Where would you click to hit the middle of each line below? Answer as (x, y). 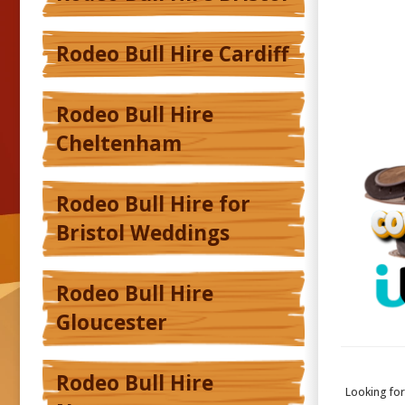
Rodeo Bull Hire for (153, 204)
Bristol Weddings (143, 233)
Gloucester (112, 323)
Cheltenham (119, 144)
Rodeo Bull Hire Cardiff (172, 54)
